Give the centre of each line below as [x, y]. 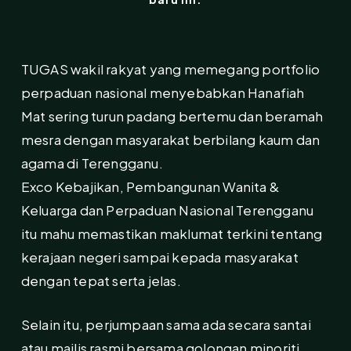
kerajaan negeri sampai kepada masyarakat [159, 257]
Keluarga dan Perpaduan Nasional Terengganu [167, 210]
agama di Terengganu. [92, 163]
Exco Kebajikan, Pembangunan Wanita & [150, 187]
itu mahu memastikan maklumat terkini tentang [172, 234]
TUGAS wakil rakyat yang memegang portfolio [170, 69]
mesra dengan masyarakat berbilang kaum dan [170, 140]
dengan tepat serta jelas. [101, 281]
